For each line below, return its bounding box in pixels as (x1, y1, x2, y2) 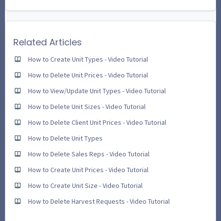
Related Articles (13, 36, 82, 48)
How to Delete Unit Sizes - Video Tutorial (28, 102, 146, 111)
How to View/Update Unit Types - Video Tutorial (28, 86, 166, 95)
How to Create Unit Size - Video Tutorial (28, 181, 143, 190)
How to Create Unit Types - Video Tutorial (28, 54, 148, 64)
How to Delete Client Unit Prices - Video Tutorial (28, 117, 166, 127)
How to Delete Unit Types (28, 133, 103, 143)
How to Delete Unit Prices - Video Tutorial (28, 70, 148, 79)
